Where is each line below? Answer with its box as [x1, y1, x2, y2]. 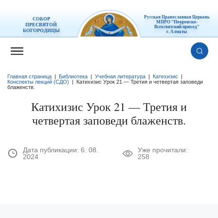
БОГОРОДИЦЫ [22, 27, 60, 34]
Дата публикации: [22, 146, 81, 154]
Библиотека [59, 73, 88, 80]
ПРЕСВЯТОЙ [25, 21, 57, 28]
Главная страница [7, 73, 52, 80]
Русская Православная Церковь [144, 14, 210, 20]
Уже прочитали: [138, 146, 188, 154]
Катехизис [153, 73, 178, 80]
